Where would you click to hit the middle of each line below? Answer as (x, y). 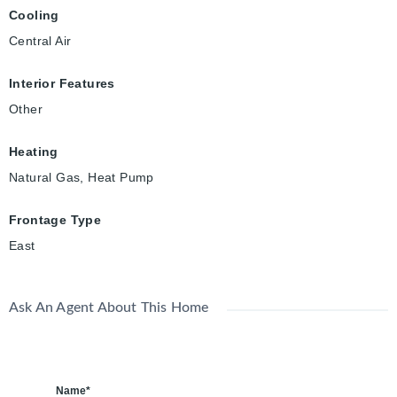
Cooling (34, 16)
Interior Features (62, 84)
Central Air (40, 41)
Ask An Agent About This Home (109, 308)
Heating (34, 152)
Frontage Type (55, 220)
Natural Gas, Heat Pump (82, 178)
